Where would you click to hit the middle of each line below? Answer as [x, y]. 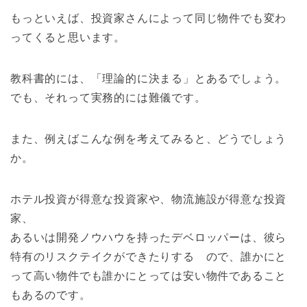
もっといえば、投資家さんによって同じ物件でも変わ [149, 19]
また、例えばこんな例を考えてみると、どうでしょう [149, 139]
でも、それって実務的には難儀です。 [108, 98]
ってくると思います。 [68, 38]
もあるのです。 [51, 295]
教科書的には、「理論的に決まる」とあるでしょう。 [149, 79]
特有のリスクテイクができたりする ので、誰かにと [149, 257]
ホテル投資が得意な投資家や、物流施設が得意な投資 [149, 199]
